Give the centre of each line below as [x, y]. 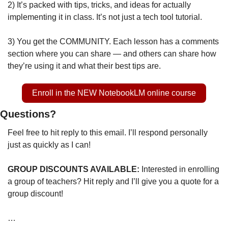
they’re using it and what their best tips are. [84, 66]
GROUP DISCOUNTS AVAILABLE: [75, 169]
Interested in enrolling [180, 169]
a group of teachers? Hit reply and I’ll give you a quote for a [113, 181]
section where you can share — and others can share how [112, 53]
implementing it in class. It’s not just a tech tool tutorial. [106, 17]
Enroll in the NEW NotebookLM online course [114, 93]
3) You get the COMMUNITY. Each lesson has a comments [113, 41]
